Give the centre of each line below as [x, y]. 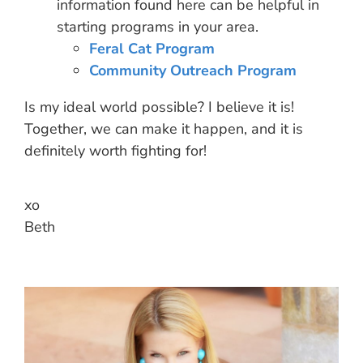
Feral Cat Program [152, 49]
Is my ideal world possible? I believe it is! [159, 107]
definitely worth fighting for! [115, 151]
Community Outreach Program [193, 71]
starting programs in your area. [158, 27]
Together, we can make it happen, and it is [164, 129]
